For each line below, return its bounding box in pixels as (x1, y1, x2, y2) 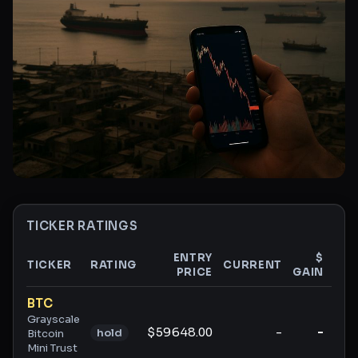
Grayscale (27, 312, 80, 327)
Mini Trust (27, 341, 78, 356)
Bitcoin (27, 327, 64, 341)
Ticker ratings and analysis (26, 287, 186, 303)
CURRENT (223, 258, 282, 272)
